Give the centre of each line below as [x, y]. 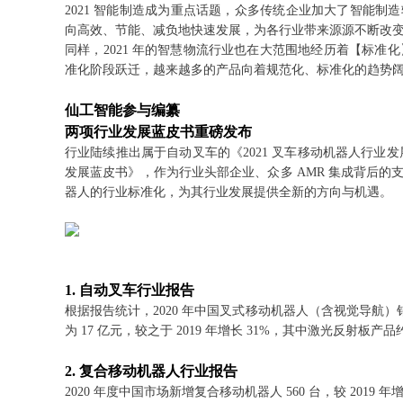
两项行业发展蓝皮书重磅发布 [158, 132]
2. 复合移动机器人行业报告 [151, 371]
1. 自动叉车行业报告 [130, 290]
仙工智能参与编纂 [122, 110]
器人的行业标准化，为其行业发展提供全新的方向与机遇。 [228, 192]
